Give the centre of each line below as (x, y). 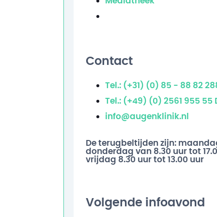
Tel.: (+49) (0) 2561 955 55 (160, 101)
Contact (109, 61)
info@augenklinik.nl (147, 116)
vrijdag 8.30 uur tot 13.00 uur (145, 159)
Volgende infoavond (145, 203)
